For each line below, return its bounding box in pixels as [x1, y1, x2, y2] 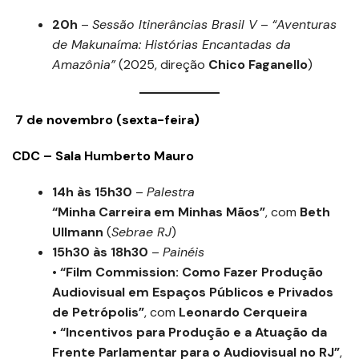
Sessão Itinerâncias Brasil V [92, 16, 257, 33]
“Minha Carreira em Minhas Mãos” [52, 204, 265, 220]
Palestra [147, 184, 195, 200]
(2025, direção [115, 56, 208, 73]
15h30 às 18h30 [52, 244, 148, 260]
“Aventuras [272, 16, 337, 33]
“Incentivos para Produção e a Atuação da [60, 324, 327, 341]
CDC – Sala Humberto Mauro [12, 147, 194, 164]
